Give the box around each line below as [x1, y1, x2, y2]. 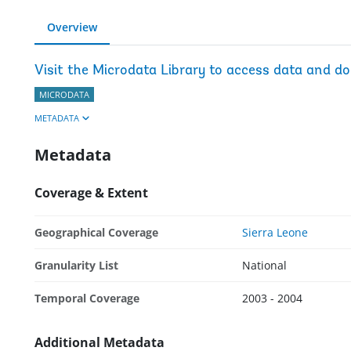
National [242, 257, 287, 273]
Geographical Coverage [34, 224, 158, 240]
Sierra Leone [242, 224, 308, 240]
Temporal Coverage [34, 290, 139, 306]
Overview [47, 19, 97, 34]
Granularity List [34, 257, 118, 273]
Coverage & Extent [34, 183, 148, 201]
